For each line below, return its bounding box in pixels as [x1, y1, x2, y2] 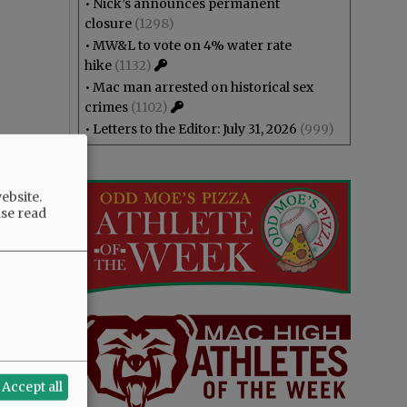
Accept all [2, 378, 64, 395]
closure [84, 15, 132, 32]
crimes [84, 99, 128, 115]
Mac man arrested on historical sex [93, 79, 313, 95]
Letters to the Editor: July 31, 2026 [93, 121, 297, 137]
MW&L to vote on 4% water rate [93, 37, 292, 54]
